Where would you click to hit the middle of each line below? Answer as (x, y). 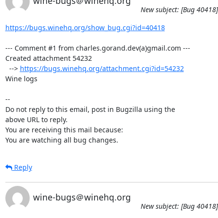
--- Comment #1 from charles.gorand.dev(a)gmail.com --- (98, 48)
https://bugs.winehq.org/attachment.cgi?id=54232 (102, 68)
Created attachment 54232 (48, 58)
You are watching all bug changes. (62, 140)
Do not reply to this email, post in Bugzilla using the (90, 109)
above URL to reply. (36, 119)
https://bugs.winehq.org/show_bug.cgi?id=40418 (85, 27)
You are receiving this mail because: (64, 129)
